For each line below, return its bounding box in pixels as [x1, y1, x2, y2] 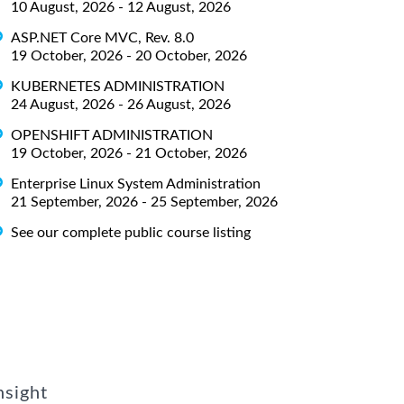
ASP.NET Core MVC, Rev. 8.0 [11, 30, 194, 45]
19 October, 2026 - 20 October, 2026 [11, 48, 247, 63]
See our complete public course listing [11, 225, 251, 240]
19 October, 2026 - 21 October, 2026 [11, 145, 247, 161]
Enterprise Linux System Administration [11, 176, 261, 191]
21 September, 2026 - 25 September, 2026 [11, 194, 278, 209]
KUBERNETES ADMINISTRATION [11, 78, 225, 94]
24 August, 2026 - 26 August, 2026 [11, 96, 231, 112]
